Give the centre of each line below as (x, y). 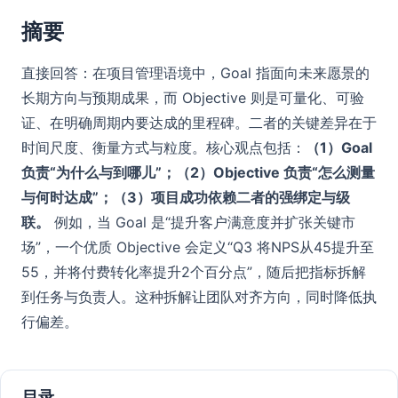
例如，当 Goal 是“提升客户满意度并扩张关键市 (203, 222)
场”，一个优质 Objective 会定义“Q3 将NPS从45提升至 (198, 247)
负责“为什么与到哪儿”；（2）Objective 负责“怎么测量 (198, 172)
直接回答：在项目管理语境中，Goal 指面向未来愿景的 (195, 73)
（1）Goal (339, 147)
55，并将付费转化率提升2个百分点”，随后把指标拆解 (194, 272)
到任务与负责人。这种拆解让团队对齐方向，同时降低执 (199, 297)
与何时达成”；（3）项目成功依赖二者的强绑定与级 (186, 197)
